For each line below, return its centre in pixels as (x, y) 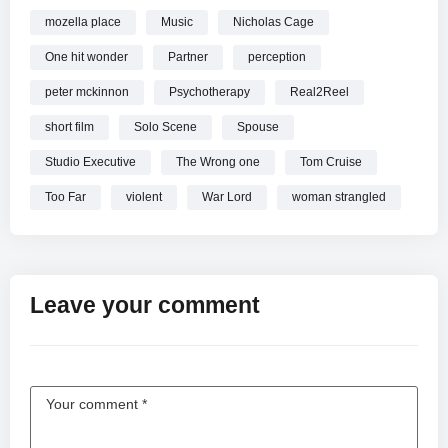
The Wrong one (218, 161)
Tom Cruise (331, 161)
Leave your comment (145, 304)
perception (277, 56)
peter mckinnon (87, 91)
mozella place (83, 21)
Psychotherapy (209, 91)
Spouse (258, 126)
